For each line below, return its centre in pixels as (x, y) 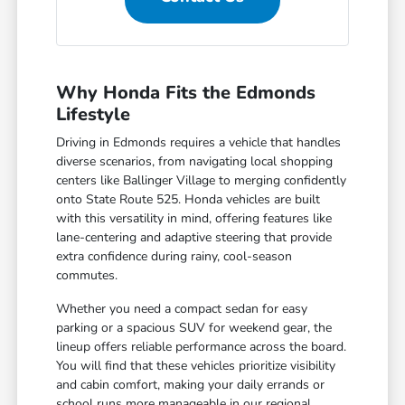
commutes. (87, 275)
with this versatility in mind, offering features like (194, 218)
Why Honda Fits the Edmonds (186, 92)
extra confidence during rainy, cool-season (174, 256)
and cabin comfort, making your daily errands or (191, 384)
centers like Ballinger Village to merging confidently (202, 180)
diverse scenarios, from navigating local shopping (195, 161)
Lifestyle (94, 114)
